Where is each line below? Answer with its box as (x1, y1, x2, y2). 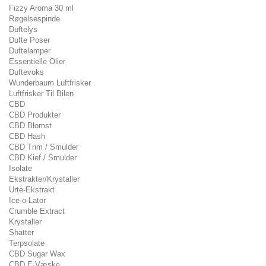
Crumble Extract (9, 207, 65, 216)
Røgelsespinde (9, 14, 60, 23)
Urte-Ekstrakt (9, 185, 55, 194)
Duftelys (9, 25, 37, 34)
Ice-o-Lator (9, 196, 46, 205)
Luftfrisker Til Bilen (9, 89, 74, 98)
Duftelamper (9, 46, 50, 55)
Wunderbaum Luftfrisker (9, 78, 91, 87)
